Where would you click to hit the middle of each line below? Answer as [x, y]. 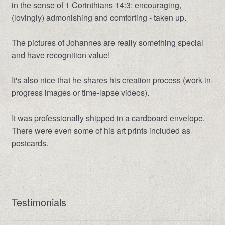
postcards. [30, 143]
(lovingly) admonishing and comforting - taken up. [99, 17]
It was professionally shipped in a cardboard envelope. [108, 118]
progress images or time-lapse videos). [80, 92]
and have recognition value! [61, 55]
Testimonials [39, 202]
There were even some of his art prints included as [101, 130]
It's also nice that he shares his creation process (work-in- [112, 80]
